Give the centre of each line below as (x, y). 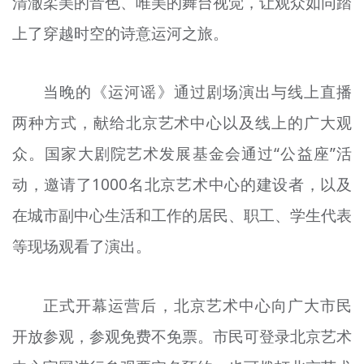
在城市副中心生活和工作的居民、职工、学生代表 (182, 216)
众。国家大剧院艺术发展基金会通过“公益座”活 (182, 154)
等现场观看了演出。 (81, 247)
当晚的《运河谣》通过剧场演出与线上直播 (198, 92)
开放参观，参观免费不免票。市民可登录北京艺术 (182, 337)
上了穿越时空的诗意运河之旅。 (120, 33)
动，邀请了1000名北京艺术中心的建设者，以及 (182, 185)
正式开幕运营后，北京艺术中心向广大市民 (198, 306)
